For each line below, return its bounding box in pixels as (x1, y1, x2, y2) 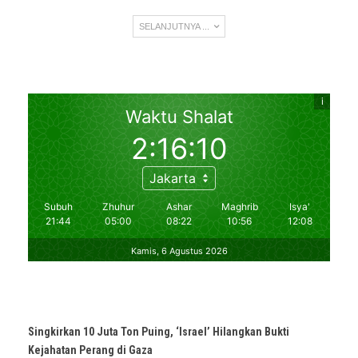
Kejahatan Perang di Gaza (28, 343, 153, 356)
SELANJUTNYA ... (139, 21, 212, 31)
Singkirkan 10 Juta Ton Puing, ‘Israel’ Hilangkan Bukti (28, 324, 289, 338)
